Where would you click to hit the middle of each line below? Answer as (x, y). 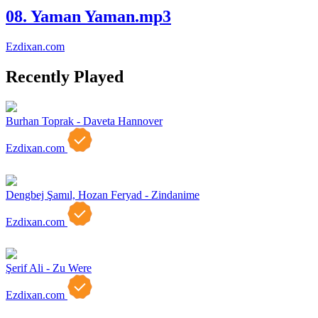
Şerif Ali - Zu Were (49, 268)
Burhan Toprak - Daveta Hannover (84, 121)
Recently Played (65, 77)
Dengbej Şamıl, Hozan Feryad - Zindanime (103, 194)
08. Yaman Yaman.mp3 (88, 17)
